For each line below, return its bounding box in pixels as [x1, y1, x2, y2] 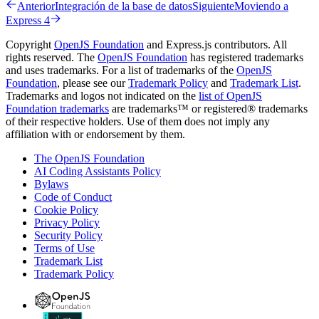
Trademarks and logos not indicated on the [6, 90, 199, 103]
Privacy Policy [34, 216, 100, 229]
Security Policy [34, 229, 103, 242]
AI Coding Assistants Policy [34, 165, 161, 178]
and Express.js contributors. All [144, 38, 287, 51]
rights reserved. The [6, 51, 98, 64]
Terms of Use [34, 242, 95, 255]
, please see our [57, 77, 128, 90]
